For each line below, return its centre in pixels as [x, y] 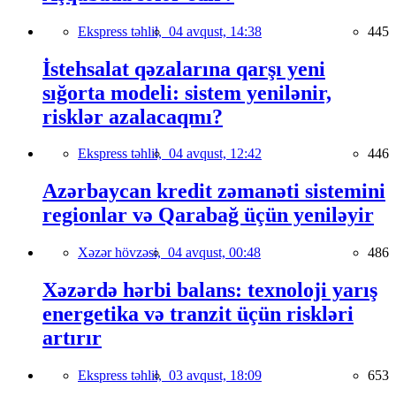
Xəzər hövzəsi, [123, 253]
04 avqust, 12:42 [215, 154]
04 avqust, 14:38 [215, 31]
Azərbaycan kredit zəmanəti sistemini [214, 191]
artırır [72, 338]
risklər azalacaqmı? [133, 116]
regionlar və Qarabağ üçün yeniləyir [208, 215]
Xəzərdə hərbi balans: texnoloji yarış [210, 290]
